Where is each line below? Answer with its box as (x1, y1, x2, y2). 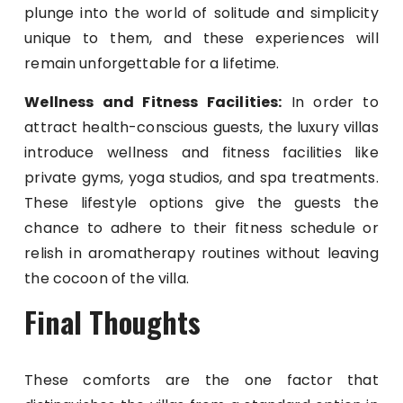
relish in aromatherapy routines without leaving (24, 243, 379, 264)
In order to (282, 92, 379, 113)
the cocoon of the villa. (24, 268, 189, 290)
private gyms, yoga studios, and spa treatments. (24, 167, 379, 189)
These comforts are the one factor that (24, 370, 379, 391)
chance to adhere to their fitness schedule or (24, 218, 379, 239)
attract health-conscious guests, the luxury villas (24, 117, 379, 139)
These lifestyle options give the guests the (24, 193, 379, 214)
